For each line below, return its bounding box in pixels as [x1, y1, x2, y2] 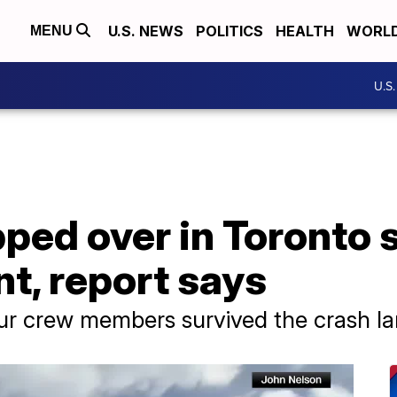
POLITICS [196, 22, 263, 40]
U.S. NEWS [108, 22, 183, 40]
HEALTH [276, 22, 334, 40]
